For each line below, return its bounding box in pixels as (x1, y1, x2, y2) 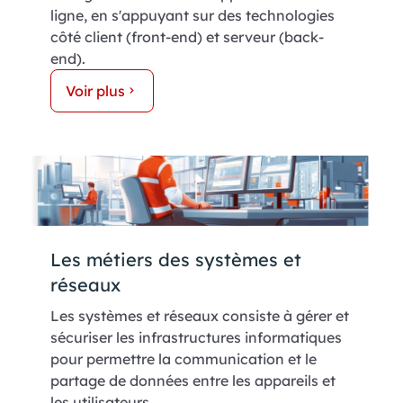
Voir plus (66, 81, 125, 100)
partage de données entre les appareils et (50, 372, 336, 390)
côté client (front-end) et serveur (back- (50, 27, 324, 46)
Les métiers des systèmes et (50, 248, 301, 272)
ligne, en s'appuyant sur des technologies (50, 5, 335, 24)
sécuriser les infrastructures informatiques (50, 328, 342, 347)
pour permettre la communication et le (50, 350, 317, 369)
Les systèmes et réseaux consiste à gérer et (50, 307, 349, 326)
